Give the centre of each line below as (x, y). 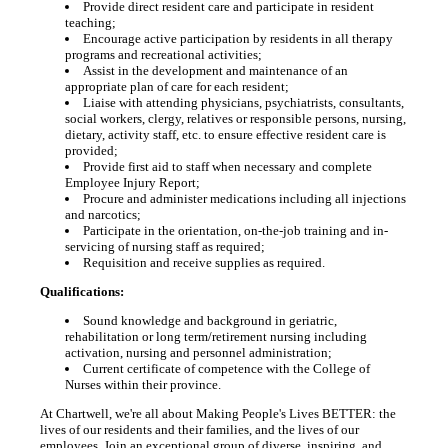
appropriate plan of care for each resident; (176, 86)
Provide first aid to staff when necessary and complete (227, 166)
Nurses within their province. (142, 384)
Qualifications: (81, 291)
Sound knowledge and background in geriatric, (209, 320)
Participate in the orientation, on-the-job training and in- (235, 230)
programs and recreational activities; (163, 54)
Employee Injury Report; (132, 182)
